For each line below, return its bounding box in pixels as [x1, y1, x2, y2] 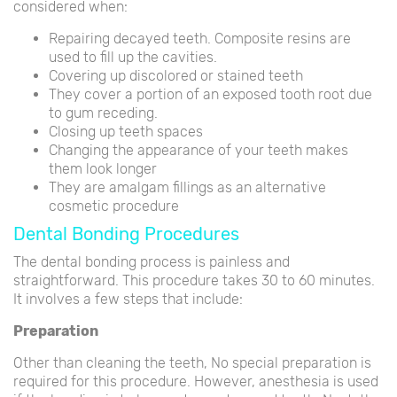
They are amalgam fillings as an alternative [49, 178, 326, 196]
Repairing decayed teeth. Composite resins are [49, 29, 351, 47]
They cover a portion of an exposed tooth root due [49, 85, 372, 103]
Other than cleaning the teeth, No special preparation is [13, 354, 371, 371]
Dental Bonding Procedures [13, 222, 239, 245]
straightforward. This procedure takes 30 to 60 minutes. [13, 271, 375, 289]
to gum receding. [49, 104, 158, 121]
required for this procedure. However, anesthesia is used [13, 372, 378, 390]
